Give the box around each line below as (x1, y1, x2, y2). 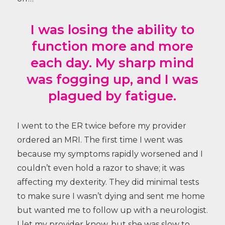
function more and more (31, 38, 193, 54)
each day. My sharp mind (31, 54, 194, 70)
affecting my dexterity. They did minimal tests (17, 177, 199, 187)
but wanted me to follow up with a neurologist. (17, 205, 208, 215)
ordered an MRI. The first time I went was (17, 135, 182, 145)
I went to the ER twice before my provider (17, 121, 186, 131)
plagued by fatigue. (48, 87, 177, 103)
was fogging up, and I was (26, 71, 198, 87)
